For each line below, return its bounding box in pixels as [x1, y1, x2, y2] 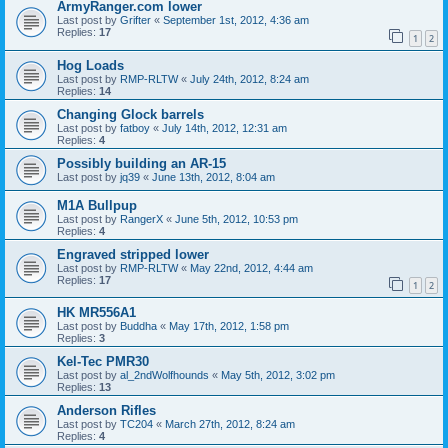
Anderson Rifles [57, 403, 156, 419]
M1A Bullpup [57, 197, 137, 213]
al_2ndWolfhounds [120, 369, 209, 382]
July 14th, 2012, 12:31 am [162, 121, 287, 134]
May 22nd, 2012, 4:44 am [190, 261, 313, 274]
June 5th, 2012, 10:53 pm [175, 212, 298, 225]
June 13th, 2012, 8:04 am [152, 170, 275, 183]
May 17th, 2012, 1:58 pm [169, 320, 289, 333]
